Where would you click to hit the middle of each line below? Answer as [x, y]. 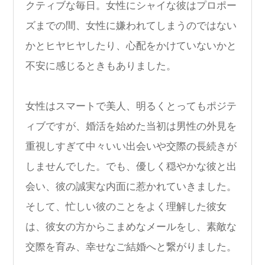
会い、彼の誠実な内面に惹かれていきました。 [131, 186]
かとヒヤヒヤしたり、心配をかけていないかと [131, 46]
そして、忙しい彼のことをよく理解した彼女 [126, 206]
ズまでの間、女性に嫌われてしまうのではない [131, 25]
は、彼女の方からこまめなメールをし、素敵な [131, 227]
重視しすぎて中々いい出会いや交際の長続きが [131, 146]
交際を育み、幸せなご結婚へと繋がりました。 [131, 247]
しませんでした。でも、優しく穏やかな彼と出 [131, 166]
